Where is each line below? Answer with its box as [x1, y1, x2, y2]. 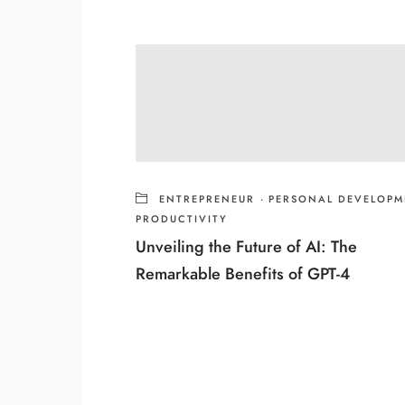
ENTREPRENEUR [159, 192, 255, 206]
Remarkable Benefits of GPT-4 [136, 261, 350, 285]
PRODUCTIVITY [136, 212, 228, 226]
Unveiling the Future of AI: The [136, 234, 357, 258]
